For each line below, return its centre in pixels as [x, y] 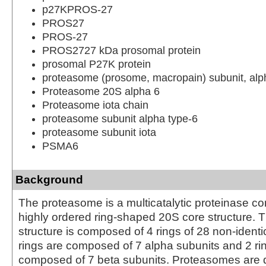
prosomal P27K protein [96, 64]
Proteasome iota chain [95, 105]
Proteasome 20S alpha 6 [101, 91]
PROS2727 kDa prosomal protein [121, 50]
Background [49, 179]
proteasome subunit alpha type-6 [120, 118]
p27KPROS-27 [77, 9]
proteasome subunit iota [99, 132]
